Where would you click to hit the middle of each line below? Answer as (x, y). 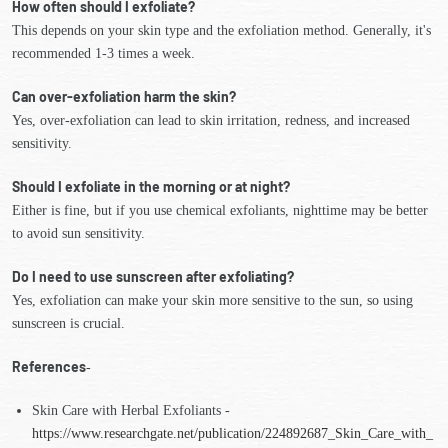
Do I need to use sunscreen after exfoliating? (153, 276)
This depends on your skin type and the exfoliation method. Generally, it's (221, 30)
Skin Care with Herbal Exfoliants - (131, 410)
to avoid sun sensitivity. (78, 233)
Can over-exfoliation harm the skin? (124, 96)
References (49, 366)
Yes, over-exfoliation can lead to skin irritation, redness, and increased (211, 120)
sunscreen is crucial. (68, 323)
